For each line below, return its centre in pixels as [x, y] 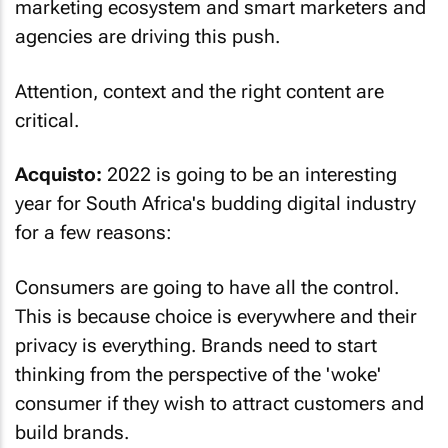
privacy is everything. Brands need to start [196, 345]
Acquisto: [58, 174]
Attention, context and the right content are [199, 91]
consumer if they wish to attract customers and [219, 403]
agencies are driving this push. [147, 36]
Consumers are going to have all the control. [207, 287]
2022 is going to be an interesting [249, 174]
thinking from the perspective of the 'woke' [198, 374]
